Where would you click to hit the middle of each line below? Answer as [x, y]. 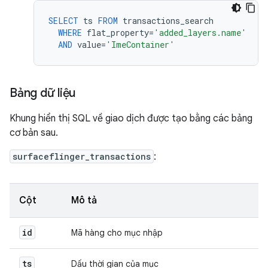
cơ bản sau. [34, 133]
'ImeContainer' [140, 45]
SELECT [63, 21]
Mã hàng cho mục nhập [117, 233]
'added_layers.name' [200, 33]
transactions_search [168, 21]
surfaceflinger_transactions [82, 156]
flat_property [118, 33]
